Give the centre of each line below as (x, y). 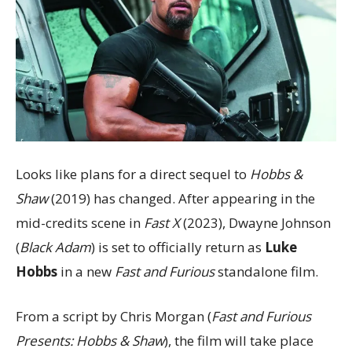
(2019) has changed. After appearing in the (181, 198)
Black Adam (55, 247)
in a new (86, 271)
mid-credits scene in (80, 222)
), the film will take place (239, 340)
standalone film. (266, 271)
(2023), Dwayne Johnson (255, 222)
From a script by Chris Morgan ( (114, 316)
